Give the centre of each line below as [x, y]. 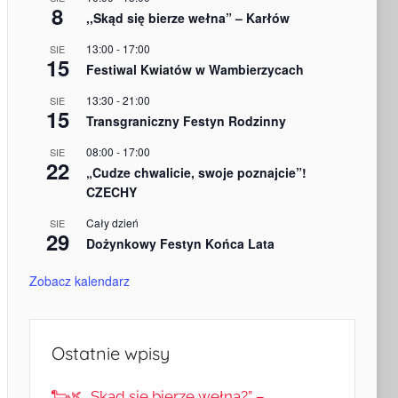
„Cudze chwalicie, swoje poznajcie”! [196, 173]
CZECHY [111, 192]
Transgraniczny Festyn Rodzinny [186, 121]
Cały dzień [112, 223]
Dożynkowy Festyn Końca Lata [180, 244]
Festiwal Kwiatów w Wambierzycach [195, 70]
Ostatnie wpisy [110, 354]
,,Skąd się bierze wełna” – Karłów [187, 18]
